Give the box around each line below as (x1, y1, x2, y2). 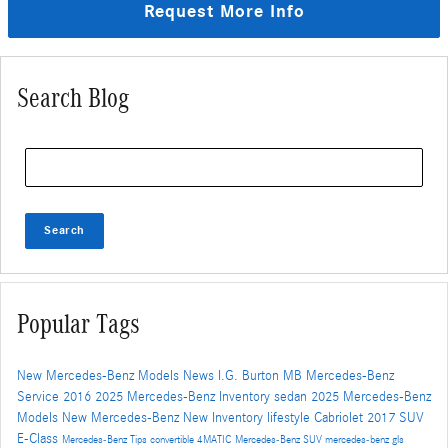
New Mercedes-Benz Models (17, 367, 183, 384)
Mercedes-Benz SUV (235, 433, 325, 446)
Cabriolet (314, 409, 367, 426)
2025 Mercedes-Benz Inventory (95, 388, 274, 405)
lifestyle (267, 409, 314, 426)
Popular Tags (17, 308, 140, 339)
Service (17, 388, 63, 405)
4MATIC (197, 433, 235, 446)
